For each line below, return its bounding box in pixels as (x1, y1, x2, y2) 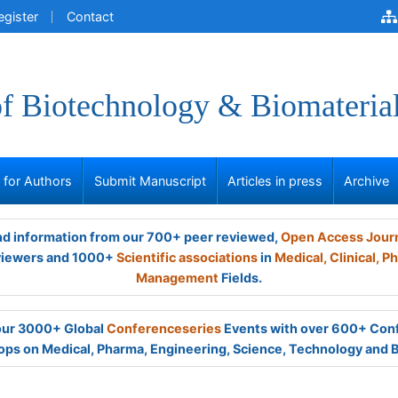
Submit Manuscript (93, 173, 206, 188)
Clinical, (330, 250, 379, 265)
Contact (67, 9, 114, 24)
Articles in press (227, 173, 322, 188)
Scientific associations (116, 250, 258, 265)
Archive (344, 173, 390, 188)
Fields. (219, 270, 262, 285)
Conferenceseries (107, 321, 221, 336)
